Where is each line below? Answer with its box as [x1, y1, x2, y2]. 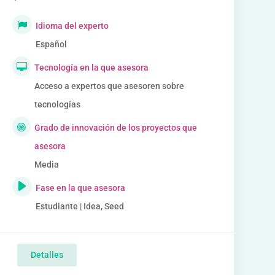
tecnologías [34, 99, 80, 109]
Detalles [30, 250, 63, 260]
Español [35, 39, 67, 49]
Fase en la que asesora [35, 183, 125, 193]
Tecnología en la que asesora [34, 63, 149, 72]
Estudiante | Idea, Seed [35, 201, 124, 211]
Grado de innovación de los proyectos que [34, 123, 198, 133]
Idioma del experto [35, 21, 109, 31]
